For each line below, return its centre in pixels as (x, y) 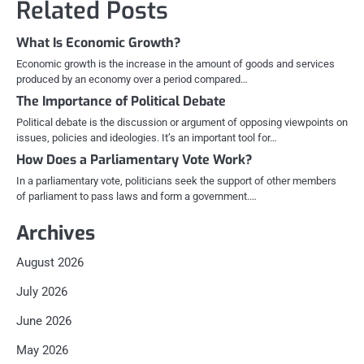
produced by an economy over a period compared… (132, 79)
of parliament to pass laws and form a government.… (136, 196)
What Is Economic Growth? (99, 42)
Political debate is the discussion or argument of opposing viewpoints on (182, 122)
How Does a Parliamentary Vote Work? (134, 159)
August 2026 (50, 262)
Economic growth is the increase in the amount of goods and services (175, 63)
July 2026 (42, 291)
